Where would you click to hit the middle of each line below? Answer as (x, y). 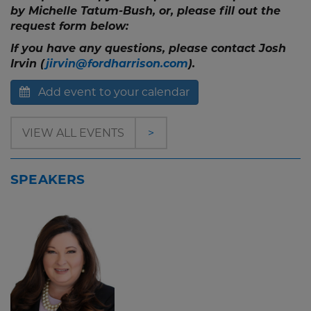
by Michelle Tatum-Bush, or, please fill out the (145, 11)
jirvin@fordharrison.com (117, 64)
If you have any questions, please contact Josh (148, 48)
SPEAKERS (48, 179)
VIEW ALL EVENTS (73, 133)
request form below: (69, 26)
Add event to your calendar (114, 92)
